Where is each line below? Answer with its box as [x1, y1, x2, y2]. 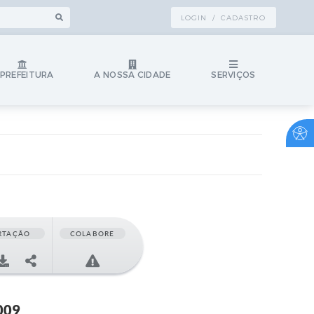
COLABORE [69, 229, 115, 238]
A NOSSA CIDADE [94, 69, 171, 81]
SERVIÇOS [211, 69, 256, 81]
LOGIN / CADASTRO [181, 13, 266, 22]
